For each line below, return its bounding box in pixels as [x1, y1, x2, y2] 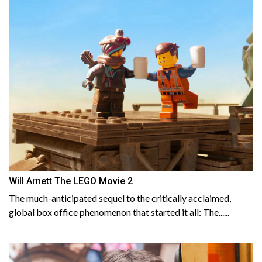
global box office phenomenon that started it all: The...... [9, 206, 229, 218]
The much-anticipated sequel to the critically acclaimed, [9, 192, 231, 204]
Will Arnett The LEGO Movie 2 [9, 175, 133, 187]
